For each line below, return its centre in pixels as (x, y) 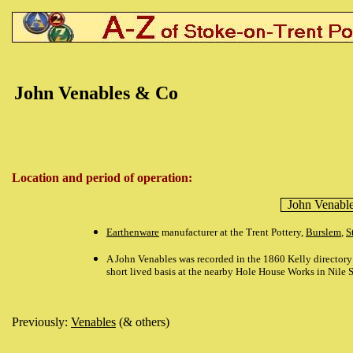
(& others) (143, 322)
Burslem (323, 232)
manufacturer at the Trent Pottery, (232, 232)
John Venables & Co (96, 93)
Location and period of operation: (102, 178)
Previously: (41, 322)
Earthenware (133, 232)
